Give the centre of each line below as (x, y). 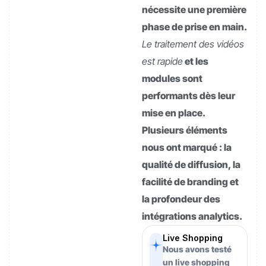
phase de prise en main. (194, 26)
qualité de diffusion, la (191, 164)
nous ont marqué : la (187, 147)
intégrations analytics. (192, 216)
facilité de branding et (190, 181)
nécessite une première (194, 9)
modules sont (172, 78)
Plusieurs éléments (185, 130)
